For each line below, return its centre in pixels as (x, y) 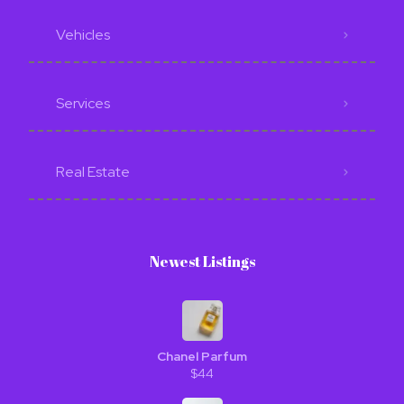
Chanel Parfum (202, 356)
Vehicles (83, 35)
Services (83, 103)
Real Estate (93, 172)
